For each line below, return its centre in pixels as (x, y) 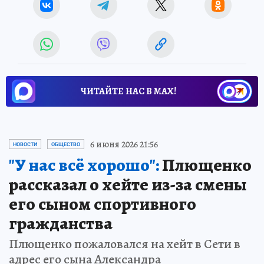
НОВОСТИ (25, 144)
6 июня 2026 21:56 (124, 144)
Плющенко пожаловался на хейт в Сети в (125, 244)
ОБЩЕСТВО (66, 144)
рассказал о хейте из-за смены (128, 184)
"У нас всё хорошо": (84, 165)
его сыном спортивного (103, 204)
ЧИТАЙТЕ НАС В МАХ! (128, 91)
